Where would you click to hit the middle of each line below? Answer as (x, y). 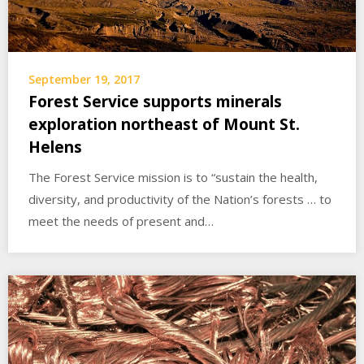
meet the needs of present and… (121, 221)
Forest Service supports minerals (155, 101)
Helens (55, 147)
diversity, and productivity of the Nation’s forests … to (180, 199)
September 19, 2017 (84, 79)
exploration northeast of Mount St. (164, 124)
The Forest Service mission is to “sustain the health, (173, 177)
